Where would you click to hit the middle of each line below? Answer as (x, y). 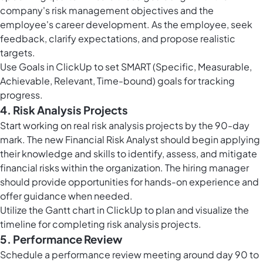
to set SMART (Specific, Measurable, (172, 67)
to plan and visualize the (196, 210)
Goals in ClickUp (55, 67)
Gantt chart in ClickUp (94, 210)
